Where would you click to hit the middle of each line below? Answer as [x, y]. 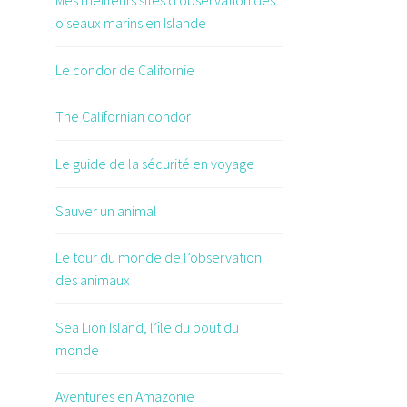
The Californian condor [123, 117]
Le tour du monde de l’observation [159, 258]
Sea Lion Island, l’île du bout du [147, 327]
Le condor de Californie [125, 69]
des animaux [93, 280]
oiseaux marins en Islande [131, 23]
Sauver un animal [106, 210]
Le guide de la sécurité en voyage [155, 164]
